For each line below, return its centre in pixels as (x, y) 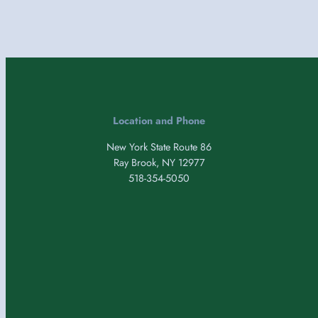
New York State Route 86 (159, 147)
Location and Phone (159, 121)
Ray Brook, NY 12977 (159, 162)
